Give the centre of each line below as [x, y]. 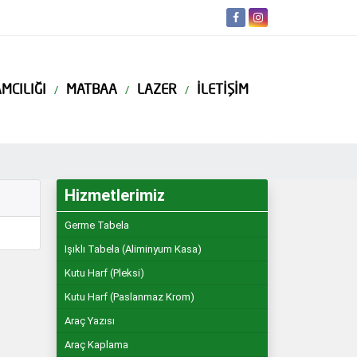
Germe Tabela [97, 226]
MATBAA [92, 90]
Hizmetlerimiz [115, 196]
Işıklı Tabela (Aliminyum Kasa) [133, 249]
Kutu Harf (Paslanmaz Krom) [129, 297]
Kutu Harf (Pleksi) [104, 273]
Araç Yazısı [90, 321]
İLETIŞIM [223, 90]
